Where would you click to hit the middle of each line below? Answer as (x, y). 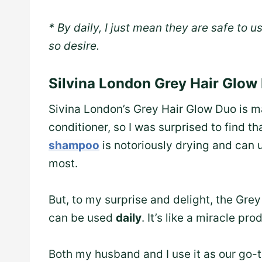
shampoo (74, 146)
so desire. (74, 46)
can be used (82, 218)
